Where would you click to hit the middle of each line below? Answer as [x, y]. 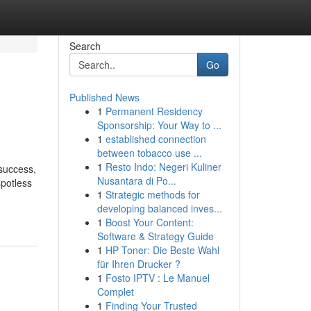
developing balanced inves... [159, 208]
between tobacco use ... [149, 153]
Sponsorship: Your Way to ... [159, 125]
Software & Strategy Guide [155, 236]
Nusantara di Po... [136, 180]
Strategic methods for [152, 194]
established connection [155, 139]
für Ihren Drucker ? [138, 264]
